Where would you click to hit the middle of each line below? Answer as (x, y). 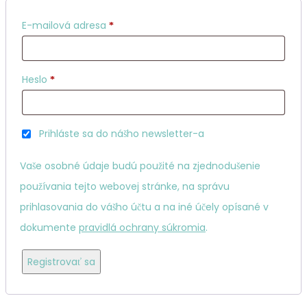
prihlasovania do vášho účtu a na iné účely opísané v (144, 207)
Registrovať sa (61, 261)
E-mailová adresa (65, 25)
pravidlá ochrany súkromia (142, 227)
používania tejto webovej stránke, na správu (125, 186)
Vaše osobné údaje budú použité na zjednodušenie (140, 165)
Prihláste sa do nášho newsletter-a (122, 133)
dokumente (49, 227)
